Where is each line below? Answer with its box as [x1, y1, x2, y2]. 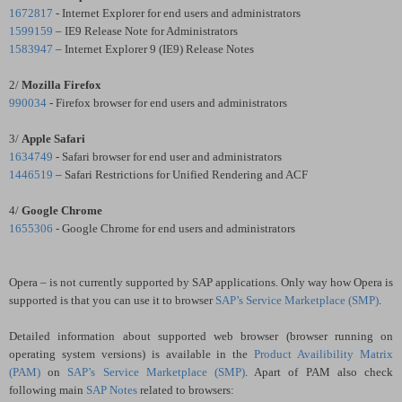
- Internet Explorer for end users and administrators [53, 5, 301, 20]
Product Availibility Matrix [254, 346, 394, 361]
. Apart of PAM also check [245, 364, 394, 379]
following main [9, 382, 86, 397]
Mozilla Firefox [22, 77, 101, 92]
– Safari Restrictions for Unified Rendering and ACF [53, 167, 308, 181]
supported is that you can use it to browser [9, 293, 215, 307]
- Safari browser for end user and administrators [53, 149, 282, 163]
